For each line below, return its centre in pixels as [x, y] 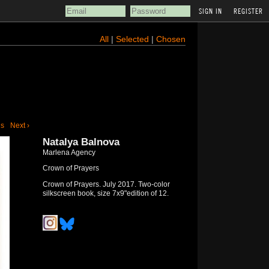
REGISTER [248, 11]
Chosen [171, 39]
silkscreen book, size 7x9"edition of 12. [105, 193]
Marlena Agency [69, 153]
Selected [133, 39]
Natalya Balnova [81, 142]
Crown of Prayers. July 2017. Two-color [106, 184]
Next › [20, 125]
